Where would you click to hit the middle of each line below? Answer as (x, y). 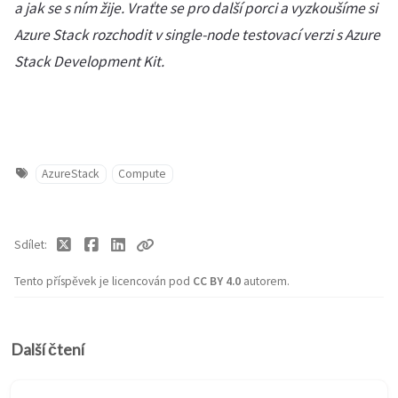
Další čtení (48, 350)
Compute (143, 174)
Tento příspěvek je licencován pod (103, 281)
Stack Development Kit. (89, 61)
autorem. (267, 281)
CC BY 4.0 (218, 281)
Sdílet (29, 245)
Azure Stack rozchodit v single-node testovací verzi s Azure (197, 35)
